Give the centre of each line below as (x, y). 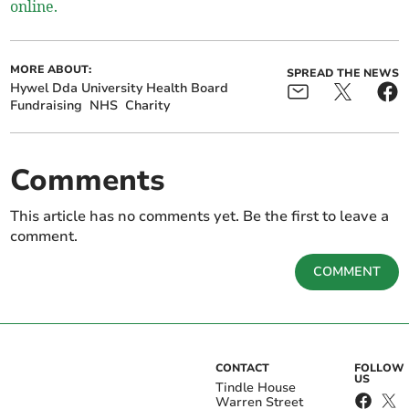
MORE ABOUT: (51, 70)
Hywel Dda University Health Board (120, 89)
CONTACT (242, 368)
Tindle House (256, 388)
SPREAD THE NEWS (342, 73)
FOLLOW (379, 368)
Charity (148, 106)
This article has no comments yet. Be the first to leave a (200, 217)
